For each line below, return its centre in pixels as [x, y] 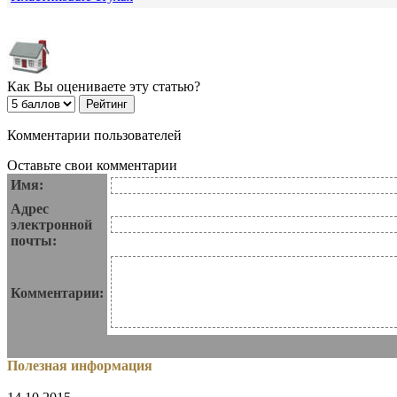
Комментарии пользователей [94, 136]
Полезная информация [80, 366]
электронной [51, 225]
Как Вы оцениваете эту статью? [104, 87]
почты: [34, 241]
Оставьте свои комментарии [92, 166]
